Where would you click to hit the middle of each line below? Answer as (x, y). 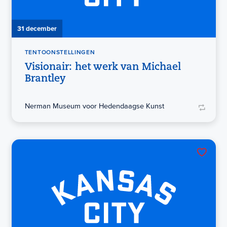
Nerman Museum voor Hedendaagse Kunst (94, 106)
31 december (37, 28)
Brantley (45, 79)
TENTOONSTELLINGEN (60, 52)
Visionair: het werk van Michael (103, 67)
